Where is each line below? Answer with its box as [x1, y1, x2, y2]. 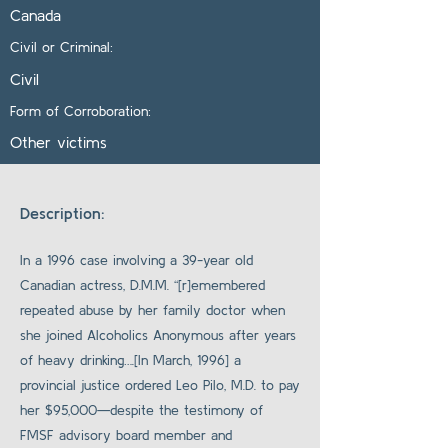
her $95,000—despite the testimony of [20, 402, 263, 418]
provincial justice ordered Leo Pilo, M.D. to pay [20, 377, 300, 393]
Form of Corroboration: [10, 103, 156, 119]
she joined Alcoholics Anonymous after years [20, 327, 296, 343]
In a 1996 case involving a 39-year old [20, 252, 253, 268]
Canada [10, 6, 61, 24]
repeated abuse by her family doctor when [20, 302, 285, 318]
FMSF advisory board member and [20, 427, 232, 443]
